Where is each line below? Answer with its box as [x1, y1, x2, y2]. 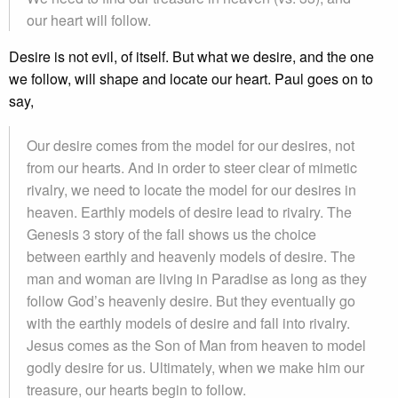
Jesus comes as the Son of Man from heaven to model [27, 335, 366, 355]
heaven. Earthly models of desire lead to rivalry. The [27, 202, 352, 222]
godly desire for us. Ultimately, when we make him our [27, 357, 364, 378]
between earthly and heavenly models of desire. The [27, 246, 355, 267]
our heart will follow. [27, 10, 151, 30]
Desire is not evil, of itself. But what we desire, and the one [9, 46, 374, 67]
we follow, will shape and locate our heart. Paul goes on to [9, 68, 373, 89]
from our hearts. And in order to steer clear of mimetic [27, 157, 357, 178]
